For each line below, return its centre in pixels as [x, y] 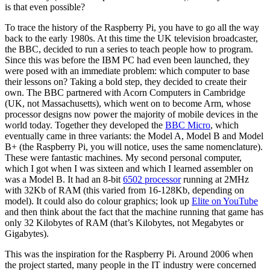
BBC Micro [188, 125]
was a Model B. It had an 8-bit [64, 179]
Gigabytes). [27, 233]
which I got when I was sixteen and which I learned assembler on [129, 168]
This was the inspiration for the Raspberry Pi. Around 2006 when [129, 254]
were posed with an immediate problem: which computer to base [127, 71]
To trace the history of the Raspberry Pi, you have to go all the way [132, 27]
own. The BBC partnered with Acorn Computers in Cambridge [125, 92]
